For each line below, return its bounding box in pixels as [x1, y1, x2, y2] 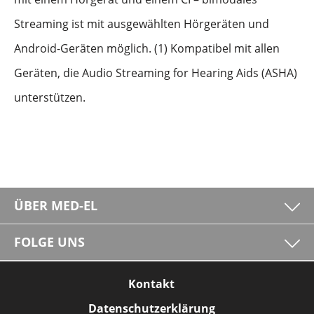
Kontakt [128, 276, 175, 292]
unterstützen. [14, 90, 86, 105]
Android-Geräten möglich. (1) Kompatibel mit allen [14, 41, 280, 56]
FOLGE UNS [14, 233, 85, 250]
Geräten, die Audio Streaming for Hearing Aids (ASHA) [14, 65, 297, 81]
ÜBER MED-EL [14, 197, 97, 214]
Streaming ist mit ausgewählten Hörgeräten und [14, 16, 269, 32]
